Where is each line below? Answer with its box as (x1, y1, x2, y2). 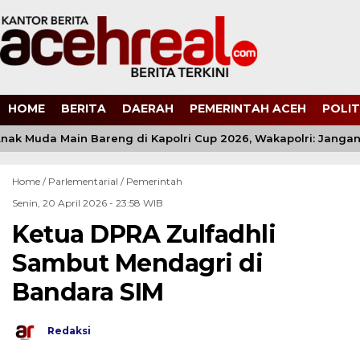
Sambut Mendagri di (12, 248, 263, 278)
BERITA (61, 100, 106, 116)
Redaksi (47, 325, 91, 337)
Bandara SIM (12, 277, 164, 307)
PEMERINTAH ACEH (190, 100, 306, 116)
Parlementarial (48, 175, 118, 187)
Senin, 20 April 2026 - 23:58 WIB (12, 197, 163, 209)
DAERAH (122, 100, 174, 116)
